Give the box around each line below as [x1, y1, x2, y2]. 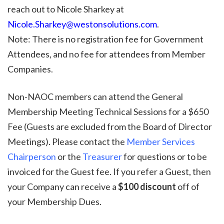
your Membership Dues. [7, 196, 101, 207]
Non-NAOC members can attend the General [7, 91, 183, 102]
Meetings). [7, 136, 52, 147]
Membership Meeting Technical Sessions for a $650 [7, 106, 208, 117]
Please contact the [52, 136, 126, 147]
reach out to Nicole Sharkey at [7, 3, 124, 15]
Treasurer [82, 151, 122, 162]
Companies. [7, 63, 53, 75]
